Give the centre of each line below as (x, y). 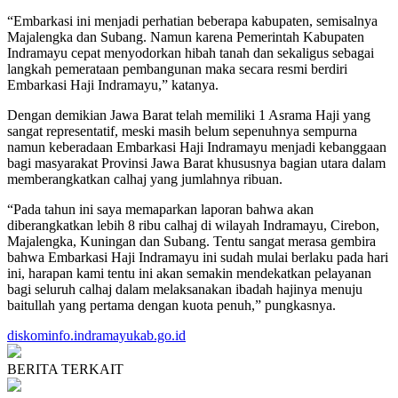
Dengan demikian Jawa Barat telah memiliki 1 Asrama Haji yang (189, 115)
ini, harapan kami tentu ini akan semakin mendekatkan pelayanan (189, 273)
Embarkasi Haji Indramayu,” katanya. (113, 85)
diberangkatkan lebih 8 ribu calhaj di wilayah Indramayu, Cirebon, (193, 225)
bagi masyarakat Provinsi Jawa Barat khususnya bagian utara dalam (196, 163)
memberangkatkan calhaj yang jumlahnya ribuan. (145, 179)
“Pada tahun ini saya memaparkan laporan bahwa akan (160, 209)
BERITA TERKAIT (65, 369)
